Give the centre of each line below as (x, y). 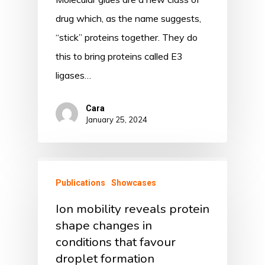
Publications (80, 182)
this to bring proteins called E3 (119, 56)
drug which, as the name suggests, (128, 18)
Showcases (134, 182)
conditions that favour (116, 242)
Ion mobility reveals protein (132, 209)
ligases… (73, 75)
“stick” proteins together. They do (127, 37)
